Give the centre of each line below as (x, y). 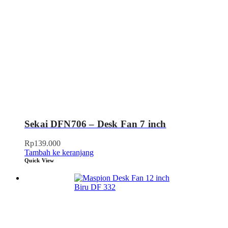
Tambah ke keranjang (59, 153)
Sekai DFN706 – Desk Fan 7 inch (95, 124)
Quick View (39, 161)
